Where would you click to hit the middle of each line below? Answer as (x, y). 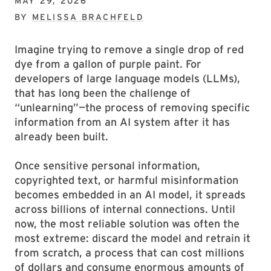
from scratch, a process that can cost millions (129, 253)
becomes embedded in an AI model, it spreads (130, 194)
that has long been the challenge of (103, 93)
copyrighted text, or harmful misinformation (126, 180)
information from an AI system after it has (122, 122)
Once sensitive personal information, (107, 165)
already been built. (61, 136)
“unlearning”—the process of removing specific (132, 107)
